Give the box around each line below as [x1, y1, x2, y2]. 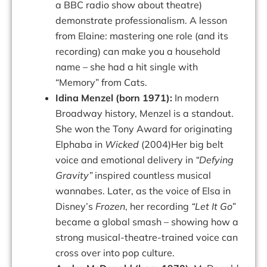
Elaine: [78, 30, 107, 42]
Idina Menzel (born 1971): [55, 92, 175, 104]
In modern [175, 92, 219, 104]
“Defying [195, 154, 234, 166]
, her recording [125, 200, 191, 213]
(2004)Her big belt [141, 138, 223, 151]
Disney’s [55, 200, 95, 213]
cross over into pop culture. [55, 247, 175, 259]
